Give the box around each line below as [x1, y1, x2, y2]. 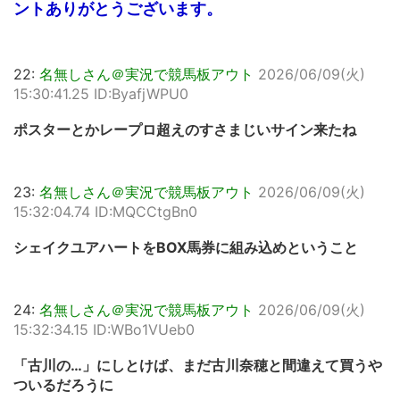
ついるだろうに [13, 376, 113, 394]
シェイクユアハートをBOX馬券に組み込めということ [13, 238, 358, 256]
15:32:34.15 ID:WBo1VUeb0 [13, 321, 195, 338]
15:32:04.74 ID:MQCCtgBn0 [13, 203, 197, 221]
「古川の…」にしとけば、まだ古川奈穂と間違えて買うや [13, 356, 382, 374]
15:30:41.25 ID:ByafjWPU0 [13, 85, 188, 103]
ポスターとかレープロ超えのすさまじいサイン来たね [13, 121, 356, 138]
